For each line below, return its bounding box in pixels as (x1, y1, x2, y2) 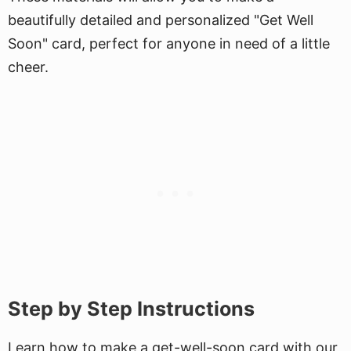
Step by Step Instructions (8, 297, 255, 320)
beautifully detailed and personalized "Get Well (8, 12, 313, 28)
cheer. (8, 59, 49, 75)
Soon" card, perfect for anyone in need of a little (8, 35, 330, 52)
